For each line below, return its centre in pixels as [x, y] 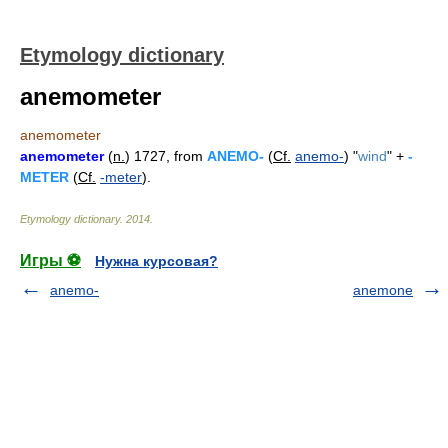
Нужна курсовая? [156, 261]
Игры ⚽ [50, 260]
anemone [383, 290]
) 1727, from [166, 156]
